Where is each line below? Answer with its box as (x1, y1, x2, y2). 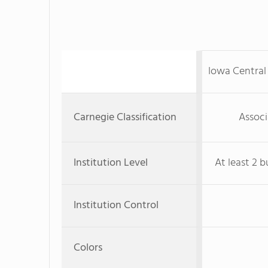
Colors (74, 239, 102, 257)
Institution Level (74, 154, 148, 172)
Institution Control (74, 197, 159, 214)
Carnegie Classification (74, 109, 176, 126)
